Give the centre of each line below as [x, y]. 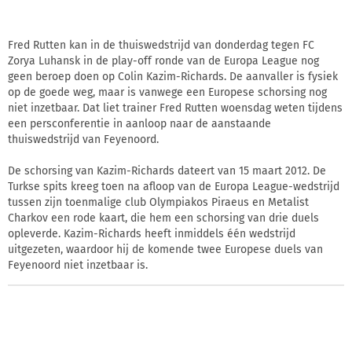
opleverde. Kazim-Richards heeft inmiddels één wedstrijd [152, 233]
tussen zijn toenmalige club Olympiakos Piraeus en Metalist [158, 202]
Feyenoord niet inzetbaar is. [78, 265]
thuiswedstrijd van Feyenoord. [83, 139]
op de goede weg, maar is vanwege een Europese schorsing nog [167, 92]
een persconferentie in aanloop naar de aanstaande [139, 123]
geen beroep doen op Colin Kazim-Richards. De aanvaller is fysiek [173, 76]
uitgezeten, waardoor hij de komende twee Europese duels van [165, 249]
